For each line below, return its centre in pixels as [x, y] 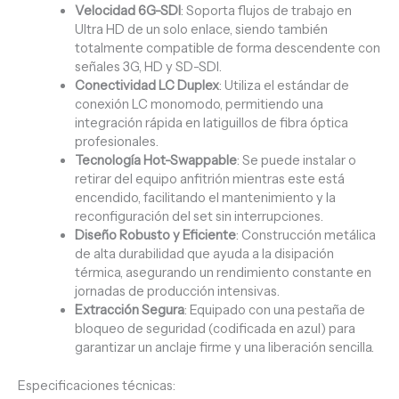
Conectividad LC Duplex [147, 86]
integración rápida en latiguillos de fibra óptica [211, 123]
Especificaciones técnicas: [97, 386]
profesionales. [116, 142]
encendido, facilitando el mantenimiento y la [205, 198]
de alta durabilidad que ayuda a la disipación [204, 254]
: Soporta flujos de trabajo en [266, 11]
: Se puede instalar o [296, 161]
